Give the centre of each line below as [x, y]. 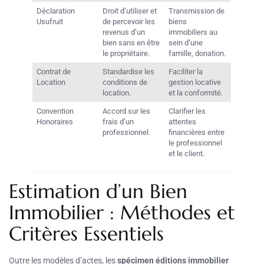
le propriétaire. [126, 54]
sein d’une [186, 43]
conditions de [125, 82]
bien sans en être [131, 43]
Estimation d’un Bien [98, 192]
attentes [183, 122]
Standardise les [129, 72]
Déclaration [56, 11]
